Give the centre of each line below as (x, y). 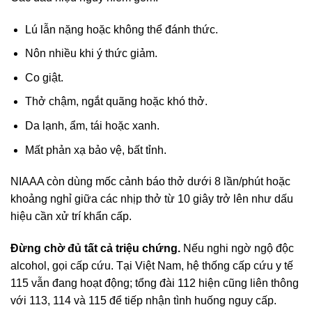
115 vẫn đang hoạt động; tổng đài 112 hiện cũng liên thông (155, 283)
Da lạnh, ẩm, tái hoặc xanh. (92, 126)
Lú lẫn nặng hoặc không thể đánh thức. (121, 29)
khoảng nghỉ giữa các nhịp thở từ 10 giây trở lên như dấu (152, 199)
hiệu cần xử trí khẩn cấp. (71, 217)
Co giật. (44, 77)
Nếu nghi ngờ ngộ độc (237, 249)
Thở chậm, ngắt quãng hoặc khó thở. (116, 102)
